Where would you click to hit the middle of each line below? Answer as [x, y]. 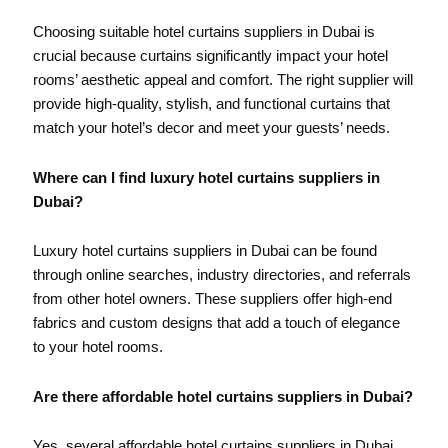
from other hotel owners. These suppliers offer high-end [212, 299]
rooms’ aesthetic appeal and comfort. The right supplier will [222, 80]
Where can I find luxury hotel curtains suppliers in [206, 177]
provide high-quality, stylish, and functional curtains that [211, 104]
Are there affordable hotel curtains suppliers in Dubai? [222, 396]
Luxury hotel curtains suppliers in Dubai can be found [204, 251]
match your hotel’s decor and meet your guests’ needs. [211, 128]
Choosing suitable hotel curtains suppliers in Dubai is [203, 32]
